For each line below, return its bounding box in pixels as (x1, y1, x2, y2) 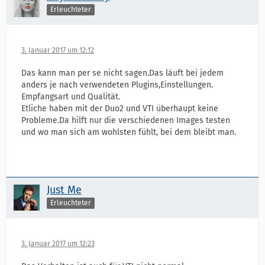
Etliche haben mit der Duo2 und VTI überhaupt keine (21, 104, 218, 114)
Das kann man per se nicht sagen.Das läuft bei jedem (21, 68, 224, 78)
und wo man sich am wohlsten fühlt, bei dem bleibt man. (21, 127, 236, 137)
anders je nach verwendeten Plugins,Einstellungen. (21, 80, 213, 90)
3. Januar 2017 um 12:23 (21, 240, 95, 248)
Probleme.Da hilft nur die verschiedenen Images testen (21, 115, 230, 125)
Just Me (47, 183, 82, 196)
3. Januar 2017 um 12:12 (21, 46, 94, 54)
